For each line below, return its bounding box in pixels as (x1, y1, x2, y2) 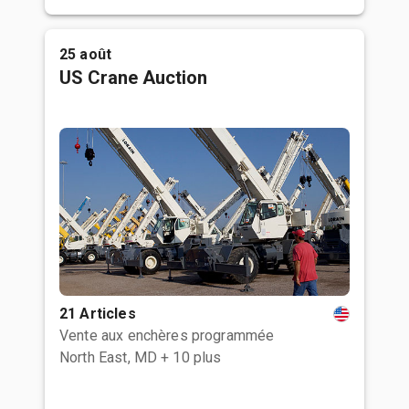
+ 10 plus (161, 349, 222, 366)
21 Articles (59, 305, 136, 322)
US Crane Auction (59, 67, 207, 89)
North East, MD (59, 349, 158, 366)
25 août (59, 46, 112, 63)
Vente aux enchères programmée (59, 327, 275, 344)
